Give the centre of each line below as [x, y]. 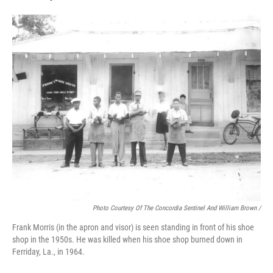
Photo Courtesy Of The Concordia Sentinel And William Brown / [177, 208]
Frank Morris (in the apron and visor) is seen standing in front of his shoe [133, 227]
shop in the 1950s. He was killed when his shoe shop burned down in [127, 239]
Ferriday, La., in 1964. [48, 252]
